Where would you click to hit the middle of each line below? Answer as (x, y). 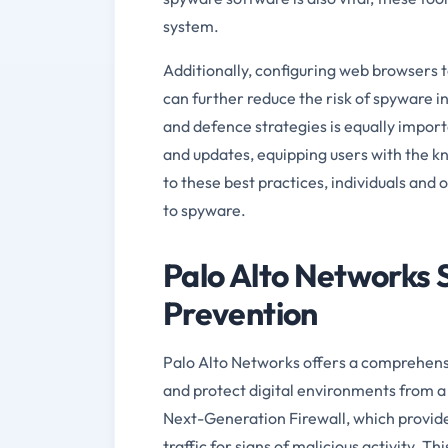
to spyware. (204, 209)
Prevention (240, 312)
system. (191, 25)
